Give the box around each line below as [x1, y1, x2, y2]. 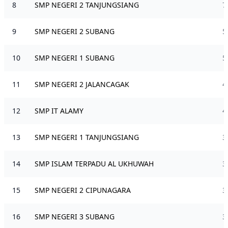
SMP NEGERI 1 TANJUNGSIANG [35, 132, 139, 142]
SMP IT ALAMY [35, 105, 83, 116]
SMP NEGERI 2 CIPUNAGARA [35, 185, 131, 195]
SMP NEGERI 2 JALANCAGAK [35, 79, 129, 89]
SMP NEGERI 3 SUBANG [35, 211, 115, 221]
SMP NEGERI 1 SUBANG [35, 52, 115, 63]
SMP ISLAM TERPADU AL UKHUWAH [35, 158, 154, 168]
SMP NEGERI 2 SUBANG [35, 26, 115, 36]
